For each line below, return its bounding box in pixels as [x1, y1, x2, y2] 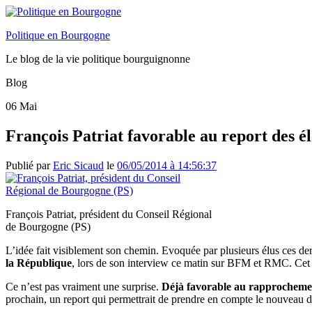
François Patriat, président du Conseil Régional [6, 208, 212, 220]
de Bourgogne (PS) [6, 220, 91, 233]
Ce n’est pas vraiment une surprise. [6, 280, 162, 292]
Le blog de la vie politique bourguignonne [6, 53, 190, 65]
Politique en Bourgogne [6, 29, 110, 41]
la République [6, 256, 72, 269]
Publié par [6, 159, 53, 171]
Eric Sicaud [53, 159, 104, 171]
